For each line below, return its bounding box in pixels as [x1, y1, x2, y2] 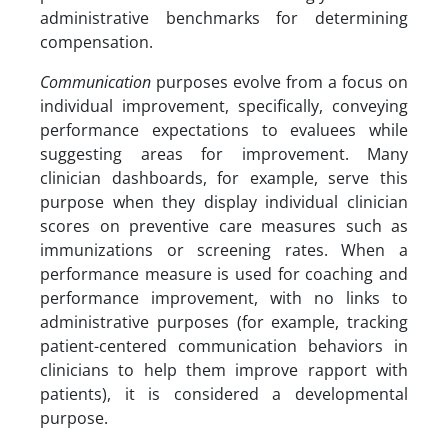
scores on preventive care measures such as [40, 215, 408, 237]
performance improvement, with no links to [40, 287, 408, 309]
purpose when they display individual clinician [40, 191, 408, 213]
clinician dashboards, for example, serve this [40, 167, 408, 189]
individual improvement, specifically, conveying [40, 95, 408, 117]
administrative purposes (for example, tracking [40, 311, 408, 333]
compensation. [40, 31, 153, 53]
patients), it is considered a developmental [40, 383, 408, 405]
